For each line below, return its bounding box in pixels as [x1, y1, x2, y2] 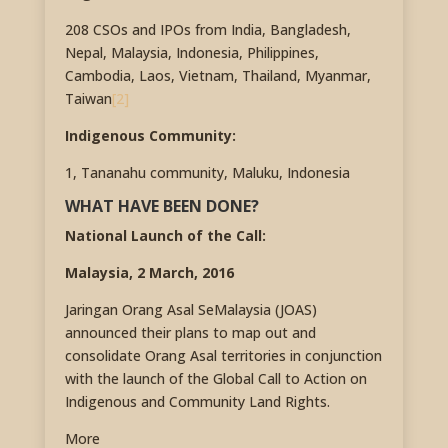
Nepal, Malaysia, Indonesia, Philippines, [64, 43, 319, 63]
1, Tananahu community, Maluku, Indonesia [64, 163, 350, 183]
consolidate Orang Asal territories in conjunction [64, 346, 382, 366]
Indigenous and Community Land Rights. [64, 392, 330, 412]
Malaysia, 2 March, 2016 [64, 263, 234, 283]
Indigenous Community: [64, 126, 236, 146]
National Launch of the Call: [64, 226, 266, 246]
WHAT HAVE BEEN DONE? [64, 195, 259, 218]
